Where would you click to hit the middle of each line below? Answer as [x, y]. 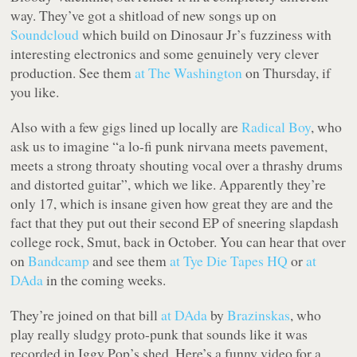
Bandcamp [59, 261]
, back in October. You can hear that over [232, 242]
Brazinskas [259, 315]
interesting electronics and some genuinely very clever [165, 54]
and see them [130, 261]
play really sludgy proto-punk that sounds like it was [159, 334]
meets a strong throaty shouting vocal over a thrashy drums [177, 165]
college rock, [49, 242]
